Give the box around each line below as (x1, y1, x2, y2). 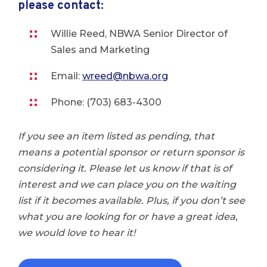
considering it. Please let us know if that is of (18, 163, 232, 174)
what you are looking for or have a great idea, (18, 211, 238, 222)
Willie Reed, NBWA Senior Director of (51, 28, 228, 39)
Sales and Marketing (51, 44, 150, 55)
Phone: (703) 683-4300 (51, 97, 162, 108)
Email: (51, 70, 82, 82)
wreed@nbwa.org (82, 70, 168, 82)
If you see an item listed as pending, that (18, 131, 215, 142)
